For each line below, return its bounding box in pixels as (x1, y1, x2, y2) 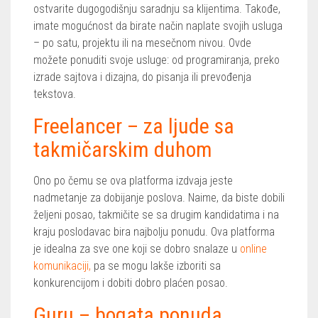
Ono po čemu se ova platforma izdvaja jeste (33, 173, 233, 187)
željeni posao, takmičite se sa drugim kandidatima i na (33, 207, 279, 221)
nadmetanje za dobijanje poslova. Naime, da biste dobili (33, 190, 285, 204)
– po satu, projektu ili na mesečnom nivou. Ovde (33, 35, 251, 50)
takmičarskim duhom (33, 136, 212, 162)
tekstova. (33, 87, 76, 101)
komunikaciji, (33, 258, 91, 273)
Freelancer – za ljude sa (33, 113, 234, 138)
